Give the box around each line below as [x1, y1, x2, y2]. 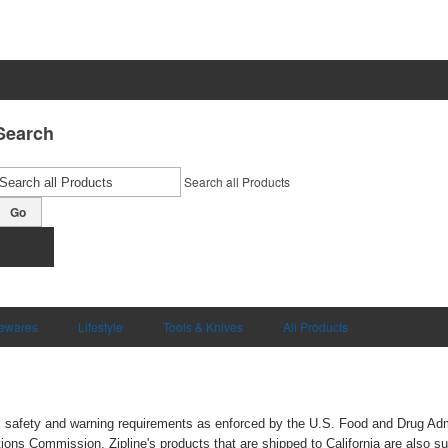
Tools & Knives [163, 318, 243, 335]
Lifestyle [78, 318, 123, 335]
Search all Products [184, 173, 290, 190]
